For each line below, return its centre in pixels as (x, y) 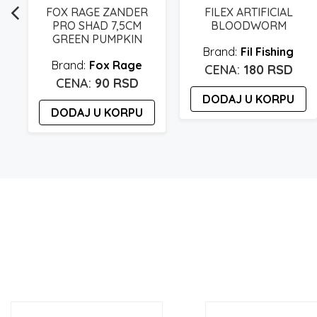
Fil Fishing (267, 51)
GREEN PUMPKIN (97, 39)
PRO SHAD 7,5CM (97, 25)
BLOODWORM (248, 25)
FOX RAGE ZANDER (97, 12)
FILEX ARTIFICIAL (248, 12)
